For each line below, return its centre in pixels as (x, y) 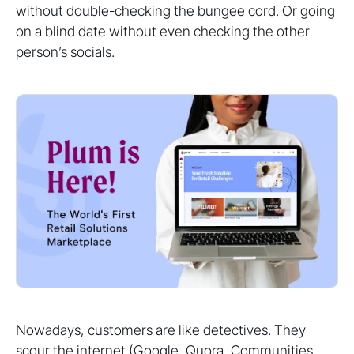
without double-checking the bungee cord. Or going (175, 11)
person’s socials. (65, 52)
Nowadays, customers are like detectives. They (161, 330)
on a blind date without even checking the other (163, 32)
